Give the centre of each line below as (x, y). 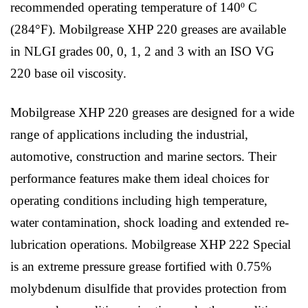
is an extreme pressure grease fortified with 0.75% (141, 267)
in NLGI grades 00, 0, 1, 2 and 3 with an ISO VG (142, 52)
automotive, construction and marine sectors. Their (143, 157)
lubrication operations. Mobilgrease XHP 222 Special (151, 245)
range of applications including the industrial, (129, 135)
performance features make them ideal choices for (140, 179)
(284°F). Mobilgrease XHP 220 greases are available (148, 30)
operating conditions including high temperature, (139, 201)
